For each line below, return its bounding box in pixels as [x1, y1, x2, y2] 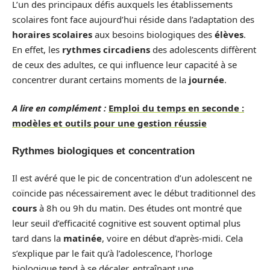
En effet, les [12, 43, 62, 55]
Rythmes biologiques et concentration [12, 145, 195, 157]
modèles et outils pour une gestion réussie [12, 117, 207, 129]
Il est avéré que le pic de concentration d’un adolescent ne [12, 172, 252, 184]
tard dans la [12, 232, 63, 244]
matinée [63, 232, 102, 244]
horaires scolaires [12, 28, 92, 40]
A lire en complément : [12, 102, 106, 114]
